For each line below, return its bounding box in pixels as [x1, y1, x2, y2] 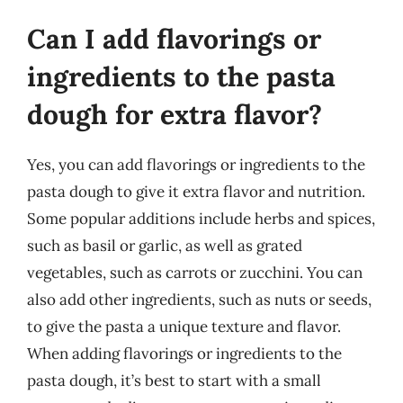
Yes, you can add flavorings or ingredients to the [27, 155, 365, 175]
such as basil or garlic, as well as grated [27, 236, 302, 255]
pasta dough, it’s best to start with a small [27, 371, 321, 390]
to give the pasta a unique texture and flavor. [27, 317, 341, 336]
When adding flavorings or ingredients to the [27, 344, 342, 363]
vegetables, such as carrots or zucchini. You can [27, 263, 363, 282]
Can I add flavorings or [27, 22, 321, 56]
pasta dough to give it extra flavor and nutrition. [27, 182, 365, 201]
